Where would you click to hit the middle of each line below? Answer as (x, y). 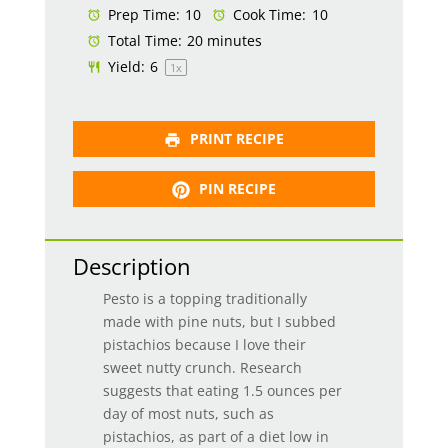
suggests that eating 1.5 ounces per (222, 391)
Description (131, 266)
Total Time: (142, 40)
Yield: (124, 66)
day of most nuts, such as (188, 414)
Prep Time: (141, 14)
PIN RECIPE (235, 188)
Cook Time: (268, 14)
